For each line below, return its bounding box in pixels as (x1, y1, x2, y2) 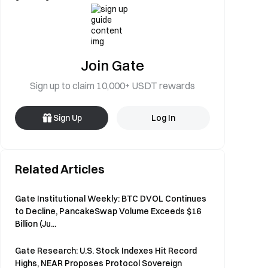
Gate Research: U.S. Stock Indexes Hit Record (15, 245, 197, 256)
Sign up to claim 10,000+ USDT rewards (30, 80, 195, 92)
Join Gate (81, 56, 144, 74)
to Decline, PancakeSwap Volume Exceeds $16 (15, 206, 201, 217)
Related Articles (15, 162, 105, 176)
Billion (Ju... (15, 218, 56, 229)
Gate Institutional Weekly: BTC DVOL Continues (15, 193, 206, 204)
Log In (151, 112, 175, 123)
